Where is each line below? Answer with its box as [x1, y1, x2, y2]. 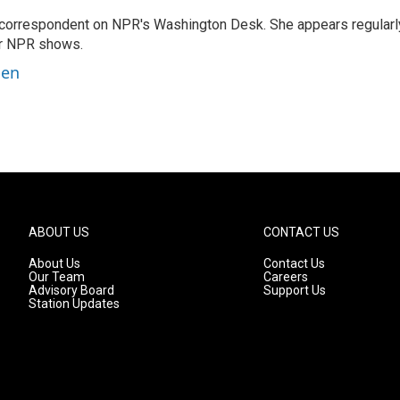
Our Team [29, 270, 85, 284]
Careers [263, 270, 309, 284]
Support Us [263, 283, 327, 297]
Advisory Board [29, 283, 114, 297]
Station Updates [29, 296, 120, 311]
